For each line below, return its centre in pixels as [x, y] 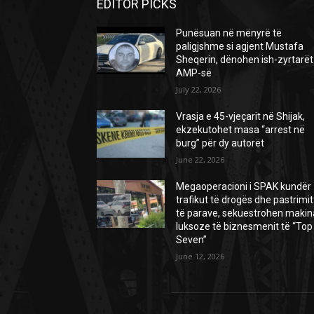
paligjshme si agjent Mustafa [240, 46]
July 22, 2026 [199, 89]
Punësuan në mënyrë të [229, 33]
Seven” [192, 240]
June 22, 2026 [200, 159]
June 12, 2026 [200, 256]
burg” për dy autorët [220, 143]
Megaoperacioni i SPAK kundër [244, 186]
